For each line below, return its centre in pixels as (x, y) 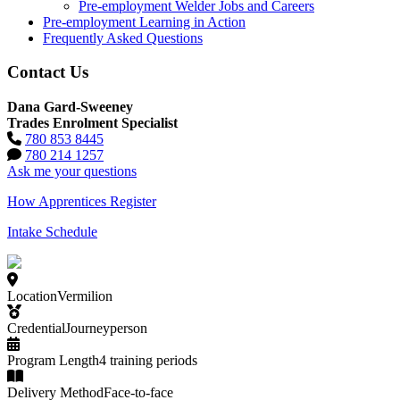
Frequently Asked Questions (123, 37)
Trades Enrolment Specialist (92, 123)
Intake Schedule (52, 232)
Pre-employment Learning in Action (144, 21)
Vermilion (85, 296)
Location (32, 296)
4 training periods (148, 361)
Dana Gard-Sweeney (70, 107)
